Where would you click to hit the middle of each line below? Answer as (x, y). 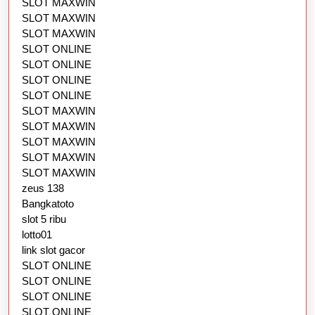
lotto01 (37, 234)
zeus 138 (43, 188)
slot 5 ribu (44, 219)
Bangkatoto (48, 203)
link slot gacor (53, 250)
